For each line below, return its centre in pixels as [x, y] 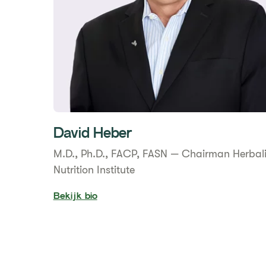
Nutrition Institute [94, 170]
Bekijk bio [75, 197]
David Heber [93, 135]
